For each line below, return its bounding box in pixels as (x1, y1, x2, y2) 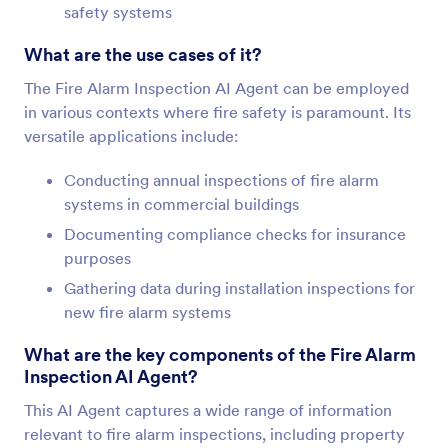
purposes (64, 248, 131, 268)
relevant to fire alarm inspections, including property (24, 424, 405, 444)
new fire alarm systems (64, 302, 231, 322)
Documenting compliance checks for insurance (64, 224, 406, 244)
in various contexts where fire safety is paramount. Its (24, 102, 411, 122)
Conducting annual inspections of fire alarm (64, 170, 379, 190)
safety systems (64, 2, 172, 22)
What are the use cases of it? (24, 43, 262, 66)
